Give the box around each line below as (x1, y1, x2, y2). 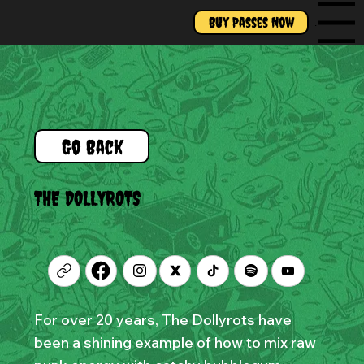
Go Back (61, 134, 123, 158)
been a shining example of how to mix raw (33, 333, 316, 353)
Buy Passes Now (208, 13, 294, 31)
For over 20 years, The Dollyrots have (33, 310, 292, 330)
